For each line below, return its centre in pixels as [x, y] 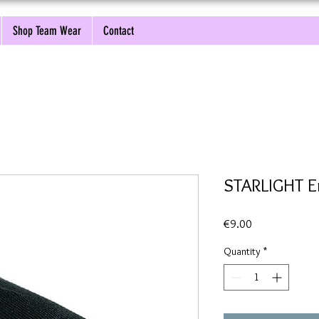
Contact [119, 31]
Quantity [242, 252]
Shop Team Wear [47, 31]
